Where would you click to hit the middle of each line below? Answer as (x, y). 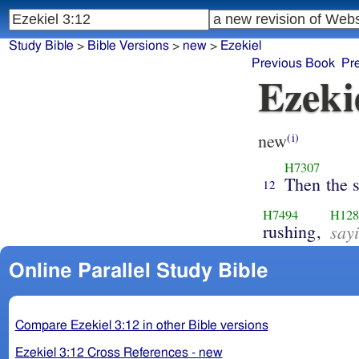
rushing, (292, 231)
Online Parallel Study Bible (138, 271)
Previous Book (294, 64)
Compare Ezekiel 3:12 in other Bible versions (141, 325)
